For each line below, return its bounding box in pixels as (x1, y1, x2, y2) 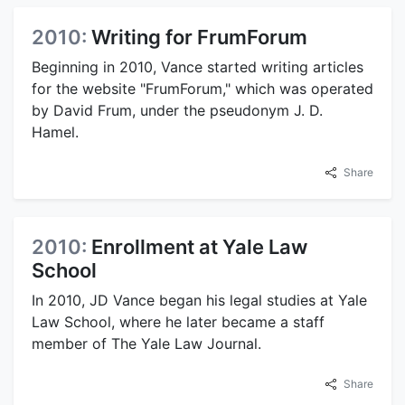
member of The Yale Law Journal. (32, 334, 261, 353)
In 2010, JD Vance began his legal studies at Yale (32, 291, 367, 310)
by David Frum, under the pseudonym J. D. (32, 101, 323, 120)
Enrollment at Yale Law (91, 235, 307, 259)
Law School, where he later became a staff (32, 313, 325, 332)
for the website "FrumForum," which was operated (32, 80, 373, 99)
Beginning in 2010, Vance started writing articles (32, 58, 363, 77)
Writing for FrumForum (91, 25, 307, 50)
